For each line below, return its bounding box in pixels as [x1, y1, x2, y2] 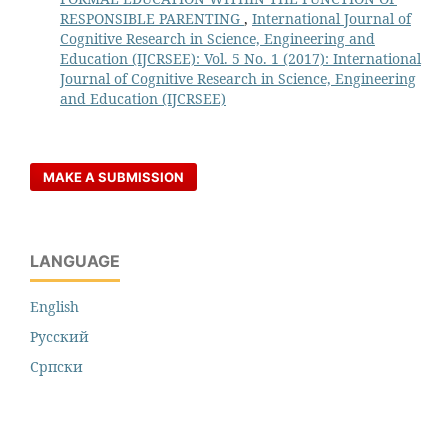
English [30, 296, 79, 316]
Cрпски [30, 356, 83, 376]
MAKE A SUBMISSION [43, 168, 185, 185]
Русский [30, 326, 89, 346]
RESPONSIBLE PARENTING [59, 8, 244, 28]
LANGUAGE [30, 250, 120, 271]
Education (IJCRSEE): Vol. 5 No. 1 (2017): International [59, 48, 421, 68]
